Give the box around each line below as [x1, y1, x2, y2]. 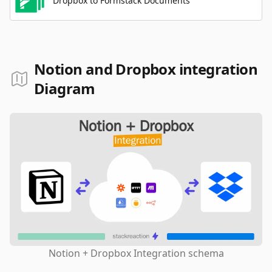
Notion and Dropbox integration [34, 59, 257, 79]
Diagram [34, 78, 95, 98]
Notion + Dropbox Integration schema [48, 246, 224, 260]
